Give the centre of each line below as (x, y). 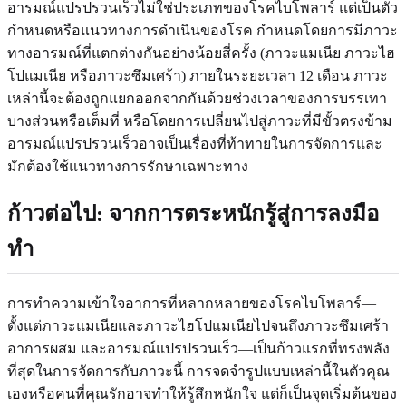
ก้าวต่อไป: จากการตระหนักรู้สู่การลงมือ (193, 213)
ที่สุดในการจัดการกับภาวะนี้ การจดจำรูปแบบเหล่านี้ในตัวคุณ (198, 371)
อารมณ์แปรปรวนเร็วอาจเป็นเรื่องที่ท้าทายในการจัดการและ (195, 143)
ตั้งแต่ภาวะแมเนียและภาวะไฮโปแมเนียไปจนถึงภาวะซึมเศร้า (198, 325)
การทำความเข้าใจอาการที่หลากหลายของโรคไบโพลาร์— (192, 303)
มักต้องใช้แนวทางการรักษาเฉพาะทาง (128, 166)
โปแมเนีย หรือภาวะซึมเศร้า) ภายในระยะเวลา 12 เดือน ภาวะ (198, 75)
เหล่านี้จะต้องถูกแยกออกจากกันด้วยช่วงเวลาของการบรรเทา (197, 98)
